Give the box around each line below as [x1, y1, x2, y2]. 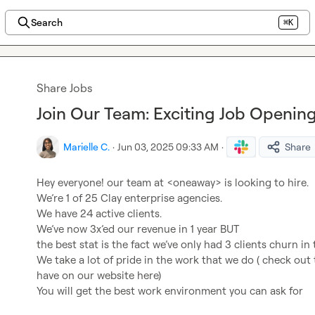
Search [30, 16, 63, 28]
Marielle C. [63, 141, 110, 153]
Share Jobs [37, 81, 92, 95]
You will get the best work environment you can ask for [37, 284, 303, 297]
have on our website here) [37, 269, 161, 282]
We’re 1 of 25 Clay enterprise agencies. [37, 191, 222, 205]
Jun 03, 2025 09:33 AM [117, 141, 219, 153]
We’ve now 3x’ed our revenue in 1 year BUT [37, 222, 239, 236]
